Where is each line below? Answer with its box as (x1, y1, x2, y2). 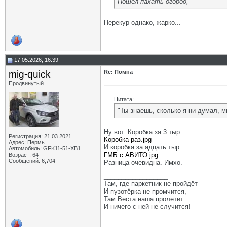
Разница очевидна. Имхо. (104, 159, 182, 166)
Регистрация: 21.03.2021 (9, 133, 71, 139)
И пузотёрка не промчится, (104, 187, 186, 195)
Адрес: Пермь (9, 139, 45, 145)
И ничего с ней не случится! (104, 203, 191, 210)
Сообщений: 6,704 (9, 158, 55, 164)
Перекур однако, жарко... (104, 19, 181, 26)
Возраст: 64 (9, 152, 39, 158)
